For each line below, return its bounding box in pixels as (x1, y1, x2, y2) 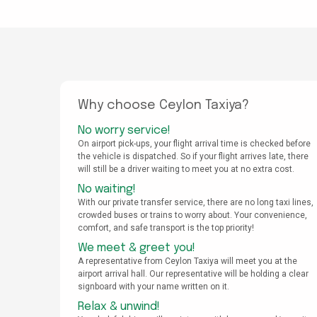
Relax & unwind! (78, 301, 160, 313)
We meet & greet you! (78, 242, 195, 255)
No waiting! (78, 183, 136, 196)
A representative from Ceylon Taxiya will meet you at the (78, 256, 297, 267)
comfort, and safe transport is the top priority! (78, 223, 254, 234)
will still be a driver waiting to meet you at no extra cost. (78, 164, 294, 175)
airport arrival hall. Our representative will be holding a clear (78, 269, 309, 279)
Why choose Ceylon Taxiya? (78, 99, 249, 113)
